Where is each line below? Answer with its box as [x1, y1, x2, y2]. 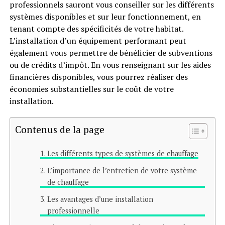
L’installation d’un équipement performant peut [9, 35, 186, 46]
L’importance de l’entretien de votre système [47, 166, 197, 175]
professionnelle [47, 206, 99, 215]
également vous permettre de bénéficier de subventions [9, 47, 212, 58]
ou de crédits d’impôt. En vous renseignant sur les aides [9, 59, 211, 70]
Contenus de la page [15, 123, 104, 136]
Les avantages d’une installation [47, 194, 153, 204]
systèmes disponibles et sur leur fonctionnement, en [9, 11, 201, 22]
